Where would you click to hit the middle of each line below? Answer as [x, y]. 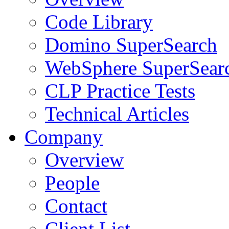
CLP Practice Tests [120, 91]
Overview [84, 160]
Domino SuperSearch [131, 45]
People [72, 183]
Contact [76, 206]
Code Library [99, 22]
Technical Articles [117, 114]
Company [64, 137]
